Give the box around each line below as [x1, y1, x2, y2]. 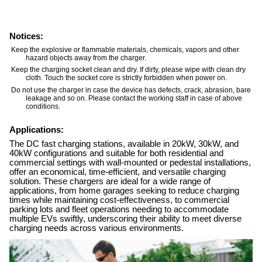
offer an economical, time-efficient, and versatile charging [9, 167, 226, 177]
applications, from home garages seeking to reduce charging [9, 185, 239, 195]
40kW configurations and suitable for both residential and [9, 148, 223, 158]
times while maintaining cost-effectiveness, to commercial [9, 195, 229, 205]
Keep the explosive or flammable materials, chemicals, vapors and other [11, 45, 239, 54]
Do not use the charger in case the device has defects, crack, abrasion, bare [11, 85, 251, 94]
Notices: [9, 32, 43, 42]
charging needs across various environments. [9, 223, 184, 233]
